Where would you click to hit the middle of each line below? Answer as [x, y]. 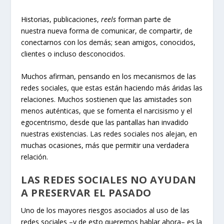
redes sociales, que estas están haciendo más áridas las [112, 88]
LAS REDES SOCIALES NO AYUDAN [109, 180]
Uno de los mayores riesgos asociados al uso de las [105, 210]
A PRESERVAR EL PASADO [86, 193]
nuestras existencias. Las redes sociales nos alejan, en [109, 134]
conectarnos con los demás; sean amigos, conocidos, [108, 42]
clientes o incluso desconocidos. [73, 53]
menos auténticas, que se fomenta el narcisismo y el [107, 111]
